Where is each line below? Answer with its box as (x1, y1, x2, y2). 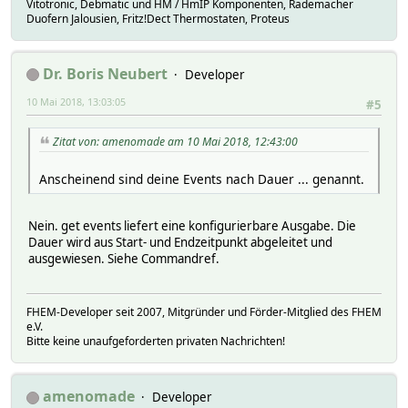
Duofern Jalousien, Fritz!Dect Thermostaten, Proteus (26, 10, 290, 26)
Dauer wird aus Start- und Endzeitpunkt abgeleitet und (28, 233, 332, 250)
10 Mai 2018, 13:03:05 (26, 94, 126, 108)
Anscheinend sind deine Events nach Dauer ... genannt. (39, 169, 364, 188)
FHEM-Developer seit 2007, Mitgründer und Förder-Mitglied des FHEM (26, 304, 382, 321)
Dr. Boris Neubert (43, 63, 168, 84)
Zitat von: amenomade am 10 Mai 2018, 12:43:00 (53, 134, 298, 150)
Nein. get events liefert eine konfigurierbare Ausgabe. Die (28, 217, 356, 234)
